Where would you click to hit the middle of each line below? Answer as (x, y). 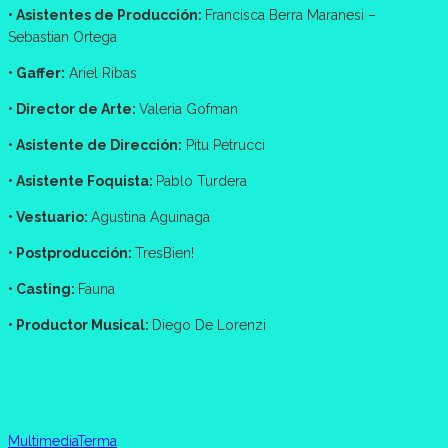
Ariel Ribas (101, 73)
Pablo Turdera (201, 181)
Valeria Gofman (188, 109)
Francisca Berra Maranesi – (290, 15)
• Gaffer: (36, 73)
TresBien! (164, 253)
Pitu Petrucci (223, 145)
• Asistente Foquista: (82, 181)
